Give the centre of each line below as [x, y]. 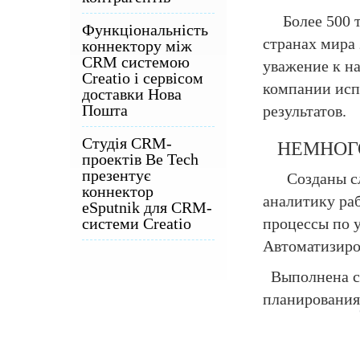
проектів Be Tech [140, 159]
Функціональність [145, 30]
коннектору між [137, 46]
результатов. [307, 111]
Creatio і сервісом [143, 78]
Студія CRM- [127, 143]
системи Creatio [137, 223]
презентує [117, 175]
